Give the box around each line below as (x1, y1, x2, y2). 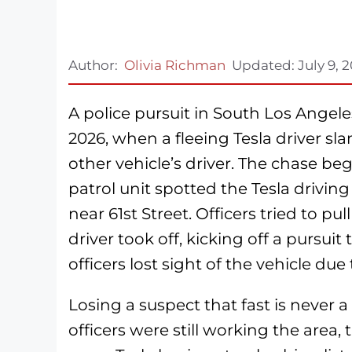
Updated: (232, 57, 298, 73)
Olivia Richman (124, 57, 225, 73)
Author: (68, 57, 118, 73)
